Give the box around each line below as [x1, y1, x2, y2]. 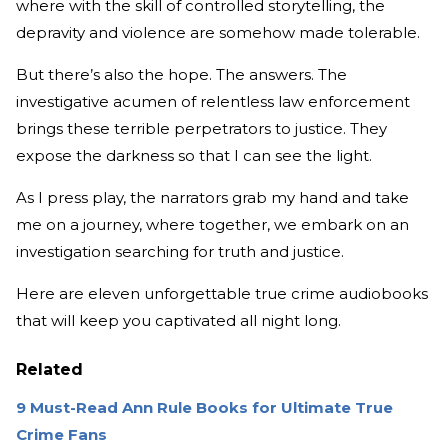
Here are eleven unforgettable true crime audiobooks [16, 284, 428, 304]
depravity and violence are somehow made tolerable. [16, 23, 428, 43]
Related [16, 360, 83, 380]
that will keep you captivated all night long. [16, 311, 345, 331]
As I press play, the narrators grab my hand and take [16, 188, 409, 208]
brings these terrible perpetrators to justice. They [16, 119, 387, 139]
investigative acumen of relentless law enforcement [16, 92, 410, 112]
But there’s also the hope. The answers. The [16, 65, 347, 85]
